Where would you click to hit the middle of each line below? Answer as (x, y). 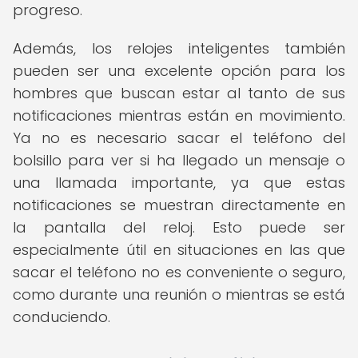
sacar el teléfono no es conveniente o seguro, (179, 272)
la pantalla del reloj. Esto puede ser (179, 227)
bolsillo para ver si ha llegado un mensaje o (179, 160)
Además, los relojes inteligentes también (179, 48)
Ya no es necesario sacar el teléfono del (179, 138)
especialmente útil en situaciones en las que (179, 250)
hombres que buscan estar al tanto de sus (179, 93)
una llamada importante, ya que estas (179, 183)
